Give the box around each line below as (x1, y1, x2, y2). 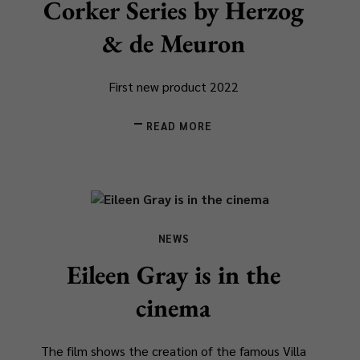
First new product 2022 (108, 78, 239, 96)
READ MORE (146, 119, 213, 133)
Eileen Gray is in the (66, 257, 280, 292)
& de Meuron (101, 27, 245, 61)
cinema (136, 290, 211, 325)
